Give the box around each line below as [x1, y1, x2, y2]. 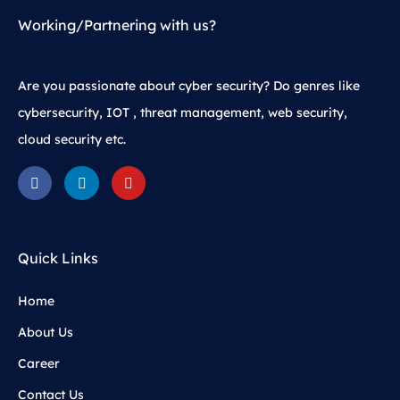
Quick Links [18, 249, 98, 268]
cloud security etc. [18, 130, 126, 147]
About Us [18, 324, 73, 341]
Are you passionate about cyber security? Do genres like [18, 77, 360, 94]
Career [18, 355, 60, 372]
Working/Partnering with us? [18, 15, 216, 34]
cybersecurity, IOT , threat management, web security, [18, 104, 347, 121]
